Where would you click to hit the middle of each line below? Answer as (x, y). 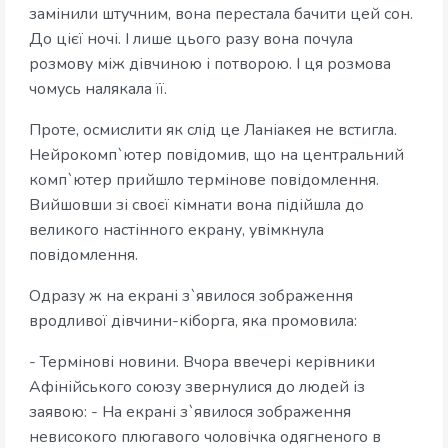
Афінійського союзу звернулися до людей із (197, 387)
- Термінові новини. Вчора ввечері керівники (202, 362)
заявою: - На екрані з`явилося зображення (190, 412)
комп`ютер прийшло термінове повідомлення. (204, 180)
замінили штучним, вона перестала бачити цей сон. (221, 14)
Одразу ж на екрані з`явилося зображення (191, 296)
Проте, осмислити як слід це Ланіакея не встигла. (213, 130)
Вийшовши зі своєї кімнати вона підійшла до (196, 205)
